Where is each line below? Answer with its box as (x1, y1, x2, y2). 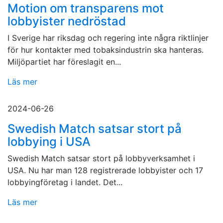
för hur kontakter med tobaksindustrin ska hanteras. (7, 45, 204, 55)
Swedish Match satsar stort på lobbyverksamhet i (7, 153, 195, 164)
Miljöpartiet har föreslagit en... (7, 57, 121, 67)
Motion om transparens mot (7, 1, 164, 16)
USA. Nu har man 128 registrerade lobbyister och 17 (7, 165, 203, 176)
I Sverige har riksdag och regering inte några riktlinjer (7, 33, 209, 43)
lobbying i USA (7, 134, 91, 149)
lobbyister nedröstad (7, 14, 126, 29)
